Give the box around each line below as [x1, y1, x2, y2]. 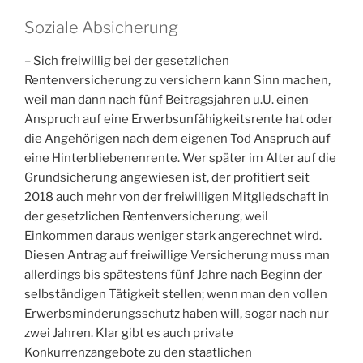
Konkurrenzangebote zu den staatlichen [24, 344, 252, 360]
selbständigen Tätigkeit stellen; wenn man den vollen [24, 286, 327, 301]
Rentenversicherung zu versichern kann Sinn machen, [24, 72, 331, 88]
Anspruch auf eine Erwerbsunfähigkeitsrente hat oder [24, 111, 333, 126]
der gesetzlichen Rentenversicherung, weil [24, 208, 268, 224]
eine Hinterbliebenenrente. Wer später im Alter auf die [24, 150, 336, 165]
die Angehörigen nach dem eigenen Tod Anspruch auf [24, 130, 331, 146]
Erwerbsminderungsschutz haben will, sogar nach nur [24, 305, 329, 321]
